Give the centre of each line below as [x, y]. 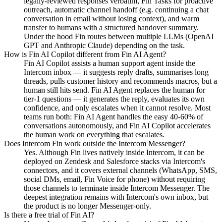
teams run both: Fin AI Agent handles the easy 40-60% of [113, 117]
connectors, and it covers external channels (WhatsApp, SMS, [120, 170]
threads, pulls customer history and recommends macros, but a [120, 81]
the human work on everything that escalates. [94, 135]
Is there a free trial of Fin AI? [49, 215]
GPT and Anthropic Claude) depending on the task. [104, 46]
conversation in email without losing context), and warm [111, 19]
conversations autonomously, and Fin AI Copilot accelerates [117, 126]
